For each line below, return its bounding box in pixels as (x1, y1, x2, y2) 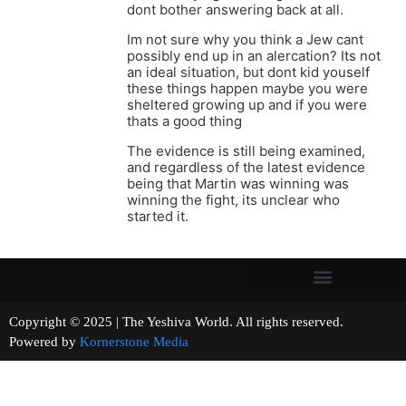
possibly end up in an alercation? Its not (127, 47, 381, 65)
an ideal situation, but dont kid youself (127, 63, 370, 82)
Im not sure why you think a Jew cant (127, 31, 363, 49)
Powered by (9, 334, 80, 350)
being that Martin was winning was (127, 175, 349, 193)
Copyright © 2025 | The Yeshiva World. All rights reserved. (9, 314, 394, 330)
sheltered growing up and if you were (127, 96, 367, 114)
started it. (127, 208, 188, 226)
